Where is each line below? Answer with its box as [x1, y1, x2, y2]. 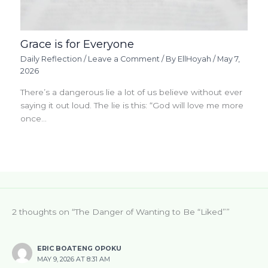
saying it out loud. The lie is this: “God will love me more [20, 100, 244, 111]
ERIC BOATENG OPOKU [36, 243, 121, 252]
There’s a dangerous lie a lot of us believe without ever [20, 87, 243, 98]
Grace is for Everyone [20, 37, 135, 51]
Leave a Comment [88, 54, 160, 64]
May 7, [217, 54, 240, 64]
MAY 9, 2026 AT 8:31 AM [36, 254, 110, 263]
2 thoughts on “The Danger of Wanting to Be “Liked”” [12, 206, 230, 217]
